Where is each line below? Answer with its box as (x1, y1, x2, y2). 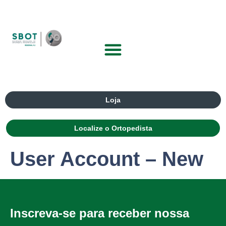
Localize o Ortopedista (74, 124, 152, 132)
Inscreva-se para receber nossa (10, 206, 189, 220)
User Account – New (10, 147, 203, 170)
